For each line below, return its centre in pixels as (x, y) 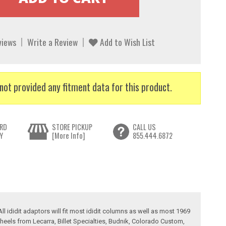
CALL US (145, 127)
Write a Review (52, 42)
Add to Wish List (126, 42)
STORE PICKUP (72, 127)
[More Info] (68, 136)
